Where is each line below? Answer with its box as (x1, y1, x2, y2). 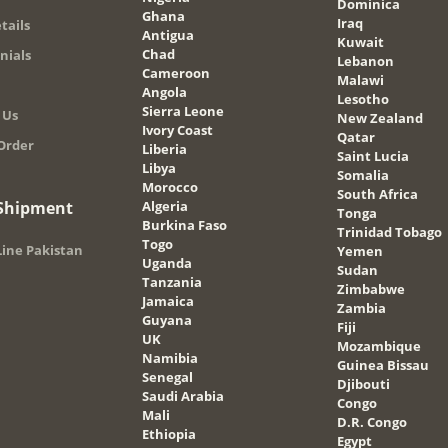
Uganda (141, 253, 192, 272)
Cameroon (141, 63, 210, 82)
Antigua (141, 25, 194, 44)
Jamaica (141, 291, 194, 310)
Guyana (141, 310, 192, 329)
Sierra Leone (141, 101, 224, 120)
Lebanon (336, 51, 394, 70)
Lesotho (336, 89, 389, 108)
